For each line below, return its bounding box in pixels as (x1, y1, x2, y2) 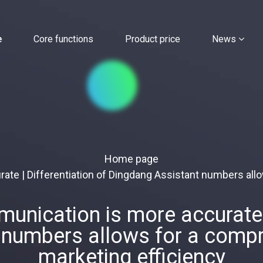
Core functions (33, 33, 93, 45)
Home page (104, 153, 159, 165)
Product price (125, 33, 180, 45)
